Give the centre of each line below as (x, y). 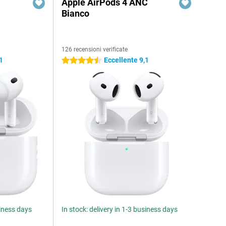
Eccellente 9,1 (127, 60)
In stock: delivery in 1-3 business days (120, 209)
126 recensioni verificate (95, 49)
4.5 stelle (76, 61)
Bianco (76, 13)
